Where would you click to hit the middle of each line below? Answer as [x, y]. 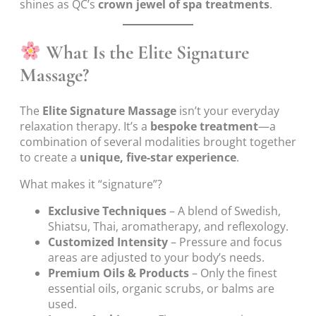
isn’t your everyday [228, 110]
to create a [50, 157]
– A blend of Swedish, [224, 211]
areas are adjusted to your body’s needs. [156, 258]
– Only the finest [233, 273]
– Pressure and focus [225, 242]
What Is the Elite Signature [146, 53]
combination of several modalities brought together [158, 141]
